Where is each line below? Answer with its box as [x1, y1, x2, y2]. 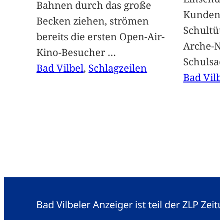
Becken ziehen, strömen [36, 14, 149, 28]
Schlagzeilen [88, 61, 147, 75]
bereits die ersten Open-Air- [36, 30, 165, 44]
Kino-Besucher [36, 46, 108, 59]
